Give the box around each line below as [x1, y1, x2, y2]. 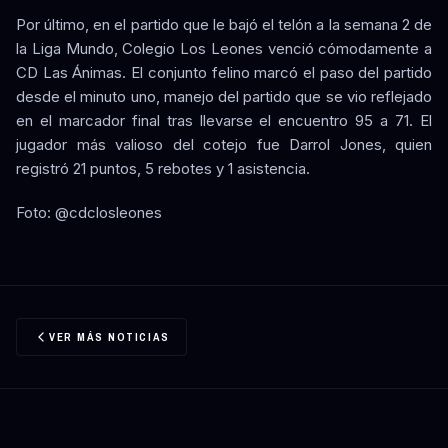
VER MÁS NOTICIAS [49, 329, 170, 344]
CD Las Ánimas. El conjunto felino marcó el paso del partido [16, 62, 432, 82]
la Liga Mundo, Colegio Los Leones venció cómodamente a [16, 38, 432, 58]
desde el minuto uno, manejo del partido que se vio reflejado [16, 86, 432, 106]
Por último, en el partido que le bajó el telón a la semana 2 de [16, 14, 432, 34]
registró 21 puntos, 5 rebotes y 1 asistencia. [16, 158, 310, 178]
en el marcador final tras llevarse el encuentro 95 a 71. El [16, 110, 432, 130]
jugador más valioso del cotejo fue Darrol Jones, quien [16, 134, 432, 154]
